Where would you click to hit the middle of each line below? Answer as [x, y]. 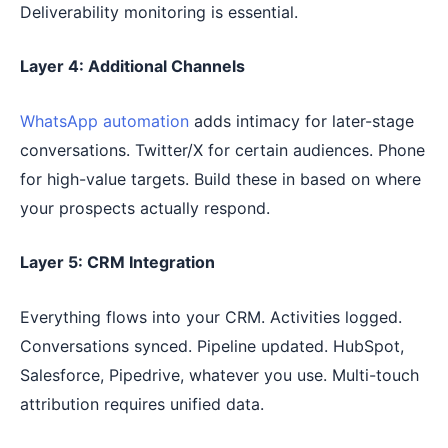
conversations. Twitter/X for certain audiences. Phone [222, 149]
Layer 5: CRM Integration [117, 262]
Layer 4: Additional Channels [132, 66]
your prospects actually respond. [145, 207]
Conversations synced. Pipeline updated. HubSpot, [212, 345]
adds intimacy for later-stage [301, 120]
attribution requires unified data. [142, 403]
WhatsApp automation [104, 120]
